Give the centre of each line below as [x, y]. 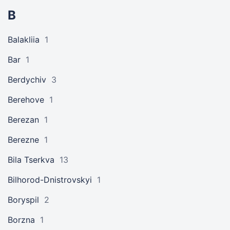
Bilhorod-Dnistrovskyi [50, 180]
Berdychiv [27, 80]
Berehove [26, 100]
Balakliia [24, 40]
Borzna [21, 220]
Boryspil [23, 200]
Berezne [23, 140]
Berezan [23, 120]
